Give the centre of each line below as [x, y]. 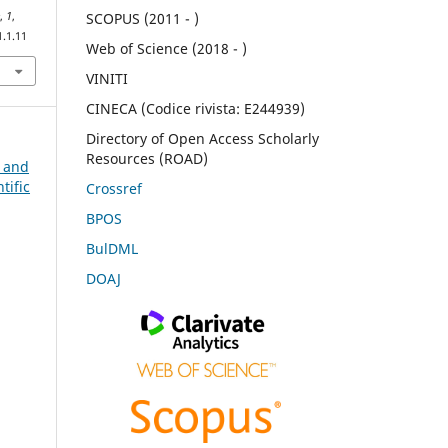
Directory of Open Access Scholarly [202, 138]
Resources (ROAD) [147, 158]
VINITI [107, 78]
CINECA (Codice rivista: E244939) [195, 108]
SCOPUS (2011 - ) [142, 19]
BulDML [112, 248]
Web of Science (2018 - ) [166, 48]
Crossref [114, 188]
